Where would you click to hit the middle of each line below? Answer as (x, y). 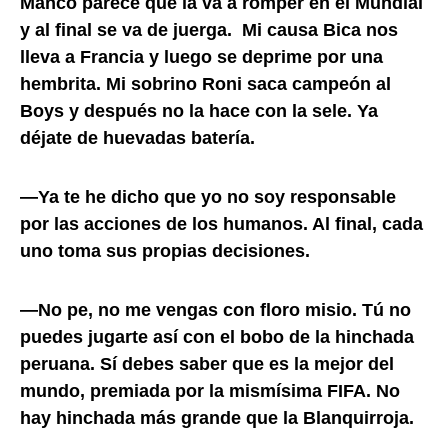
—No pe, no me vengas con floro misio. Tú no (215, 309)
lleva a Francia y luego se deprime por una (201, 56)
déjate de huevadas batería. (137, 137)
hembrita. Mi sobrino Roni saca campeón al (205, 83)
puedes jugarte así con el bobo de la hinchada (217, 336)
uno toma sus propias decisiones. (165, 250)
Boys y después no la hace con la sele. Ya (199, 110)
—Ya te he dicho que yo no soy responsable (208, 196)
